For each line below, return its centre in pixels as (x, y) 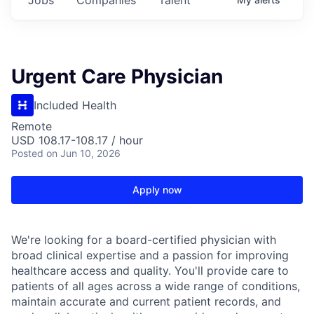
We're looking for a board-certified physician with (144, 239)
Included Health (75, 105)
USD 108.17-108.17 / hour (77, 140)
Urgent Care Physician (117, 76)
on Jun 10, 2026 (83, 153)
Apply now (157, 189)
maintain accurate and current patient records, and (146, 301)
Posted (27, 153)
